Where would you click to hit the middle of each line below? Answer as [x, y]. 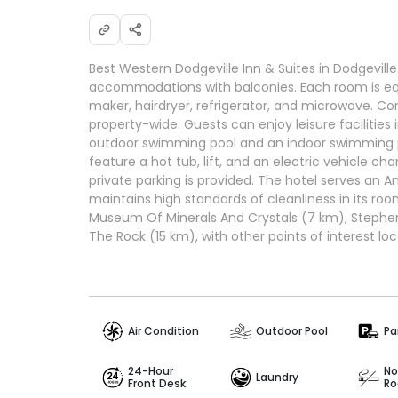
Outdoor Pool [291, 331]
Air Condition [163, 331]
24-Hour [151, 370]
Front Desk [157, 383]
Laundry [277, 377]
